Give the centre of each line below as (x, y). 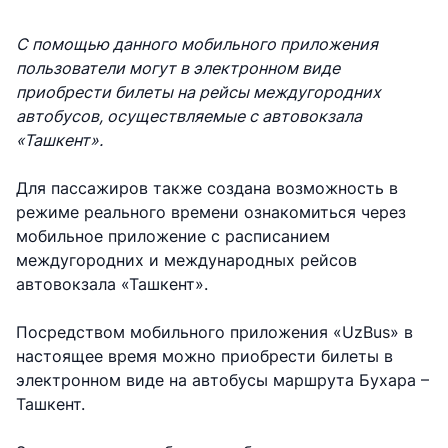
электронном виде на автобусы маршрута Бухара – (222, 379)
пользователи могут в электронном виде (178, 67)
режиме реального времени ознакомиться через (211, 211)
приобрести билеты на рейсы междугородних (198, 91)
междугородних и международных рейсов (186, 259)
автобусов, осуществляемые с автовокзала (189, 115)
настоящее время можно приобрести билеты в (204, 355)
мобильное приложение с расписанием (173, 235)
